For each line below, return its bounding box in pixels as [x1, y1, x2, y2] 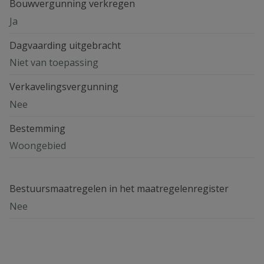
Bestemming [9, 121, 65, 135]
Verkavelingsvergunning [9, 80, 118, 94]
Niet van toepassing [9, 56, 98, 70]
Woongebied [9, 139, 66, 153]
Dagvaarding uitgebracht [9, 38, 121, 52]
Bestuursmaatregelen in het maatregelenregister [9, 182, 229, 196]
